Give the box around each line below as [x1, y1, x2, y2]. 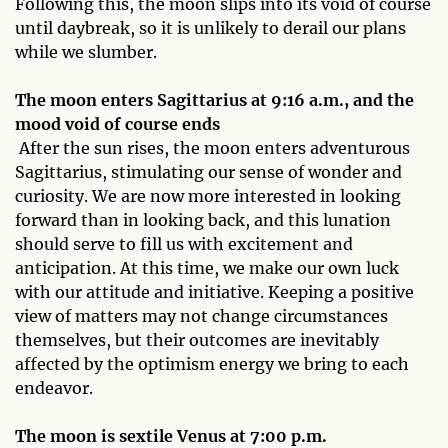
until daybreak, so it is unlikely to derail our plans [15, 18, 406, 38]
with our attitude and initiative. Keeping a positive [15, 282, 414, 302]
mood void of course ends [15, 114, 220, 134]
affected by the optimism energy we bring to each [15, 354, 409, 374]
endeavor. [15, 378, 93, 398]
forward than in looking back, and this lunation [15, 210, 391, 230]
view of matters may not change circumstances [15, 306, 388, 326]
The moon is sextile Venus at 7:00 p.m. [15, 426, 327, 446]
